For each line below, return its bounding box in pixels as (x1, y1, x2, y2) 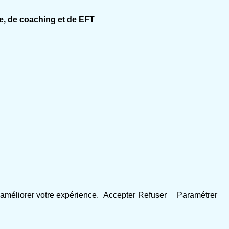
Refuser (138, 191, 167, 200)
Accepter (103, 191, 135, 200)
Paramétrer (177, 191, 217, 200)
